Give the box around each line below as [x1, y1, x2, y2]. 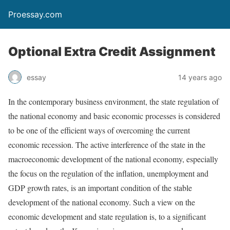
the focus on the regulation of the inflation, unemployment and [8, 168, 208, 179]
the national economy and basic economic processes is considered [8, 110, 220, 121]
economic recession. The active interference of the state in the [8, 139, 205, 150]
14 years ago [178, 72, 222, 82]
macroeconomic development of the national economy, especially [8, 154, 218, 164]
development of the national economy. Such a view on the [8, 197, 195, 207]
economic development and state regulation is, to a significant [8, 211, 206, 222]
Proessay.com [8, 9, 62, 20]
